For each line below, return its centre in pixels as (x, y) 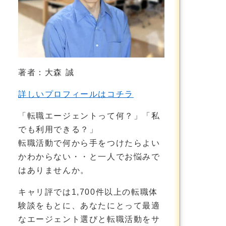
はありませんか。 (54, 170)
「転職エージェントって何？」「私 (89, 116)
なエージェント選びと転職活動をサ (89, 219)
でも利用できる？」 (58, 129)
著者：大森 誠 (46, 72)
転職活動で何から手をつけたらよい (89, 143)
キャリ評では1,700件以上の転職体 (88, 192)
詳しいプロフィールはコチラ (76, 94)
